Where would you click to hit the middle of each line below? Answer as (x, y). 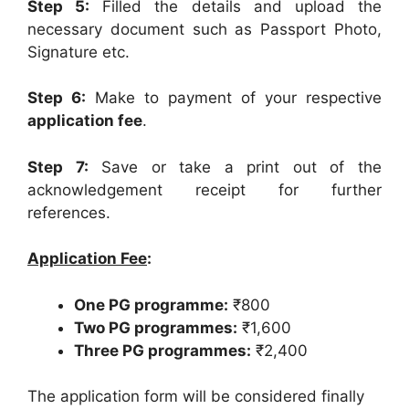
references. (69, 212)
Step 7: (58, 167)
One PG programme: (151, 304)
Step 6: (57, 98)
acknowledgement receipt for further (204, 189)
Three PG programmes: (163, 350)
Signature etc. (79, 52)
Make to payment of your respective (234, 98)
